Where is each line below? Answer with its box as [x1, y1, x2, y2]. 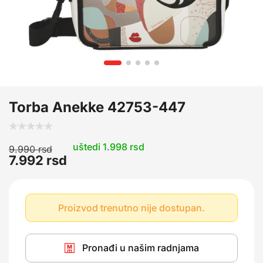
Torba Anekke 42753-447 [9, 99, 186, 116]
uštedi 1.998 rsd [72, 141, 144, 153]
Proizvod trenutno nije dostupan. [58, 201, 205, 214]
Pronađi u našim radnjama [82, 242, 199, 254]
